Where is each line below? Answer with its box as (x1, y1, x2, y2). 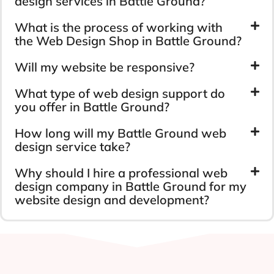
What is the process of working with (15, 19, 223, 35)
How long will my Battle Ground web (15, 125, 226, 141)
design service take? (15, 138, 130, 154)
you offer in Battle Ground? (15, 98, 169, 114)
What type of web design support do (15, 85, 225, 101)
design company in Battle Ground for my (15, 178, 246, 194)
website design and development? (15, 191, 209, 207)
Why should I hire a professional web (15, 165, 228, 180)
